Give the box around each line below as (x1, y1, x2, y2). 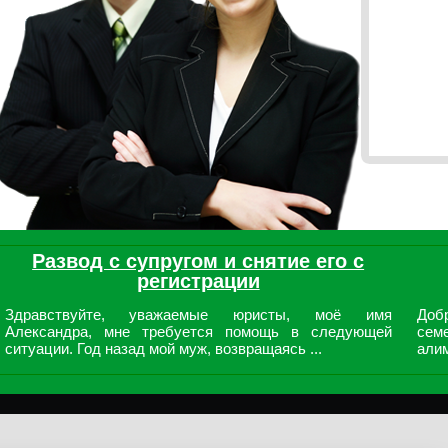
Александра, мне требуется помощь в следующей (4, 323, 392, 340)
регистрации (136, 270, 260, 292)
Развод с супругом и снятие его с (32, 250, 365, 272)
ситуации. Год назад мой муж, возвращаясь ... (4, 340, 322, 357)
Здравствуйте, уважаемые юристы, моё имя (4, 306, 392, 323)
